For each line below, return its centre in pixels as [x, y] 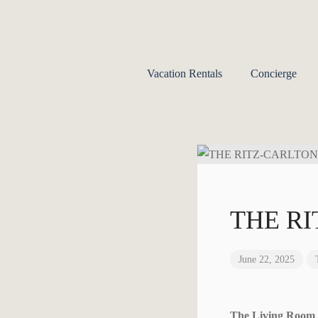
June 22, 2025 [267, 259]
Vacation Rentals [184, 73]
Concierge [273, 73]
